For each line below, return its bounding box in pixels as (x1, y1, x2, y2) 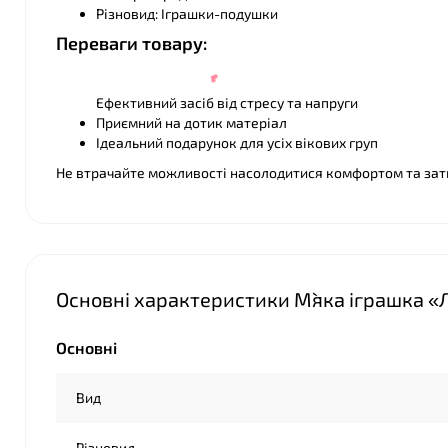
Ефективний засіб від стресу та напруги (96, 94, 358, 111)
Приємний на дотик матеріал (96, 114, 287, 131)
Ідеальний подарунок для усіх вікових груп (96, 134, 378, 151)
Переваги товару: (56, 32, 207, 54)
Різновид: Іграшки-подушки (96, 5, 278, 22)
